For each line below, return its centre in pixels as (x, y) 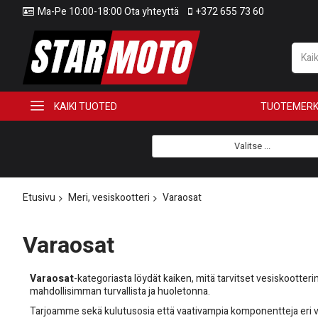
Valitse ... (252, 146)
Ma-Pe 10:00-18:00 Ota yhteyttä (108, 12)
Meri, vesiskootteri (109, 198)
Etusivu (39, 198)
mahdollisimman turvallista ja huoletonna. (120, 292)
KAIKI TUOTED (86, 106)
